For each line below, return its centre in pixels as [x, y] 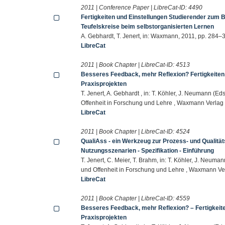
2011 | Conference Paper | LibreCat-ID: [135, 7]
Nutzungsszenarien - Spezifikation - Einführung [148, 150]
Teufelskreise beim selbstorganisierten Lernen [148, 26]
